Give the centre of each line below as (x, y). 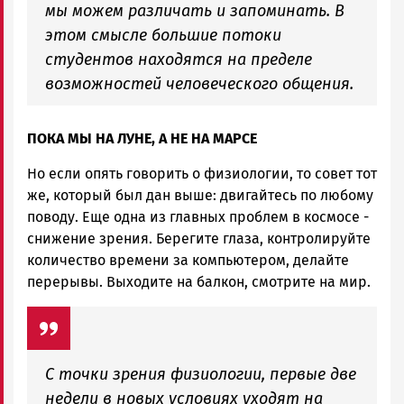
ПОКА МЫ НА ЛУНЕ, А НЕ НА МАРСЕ (142, 138)
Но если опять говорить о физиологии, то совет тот (202, 173)
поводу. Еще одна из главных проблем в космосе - (198, 216)
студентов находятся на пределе (179, 59)
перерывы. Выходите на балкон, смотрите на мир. (199, 281)
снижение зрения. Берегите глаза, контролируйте (199, 238)
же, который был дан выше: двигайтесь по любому (200, 195)
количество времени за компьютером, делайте (188, 260)
